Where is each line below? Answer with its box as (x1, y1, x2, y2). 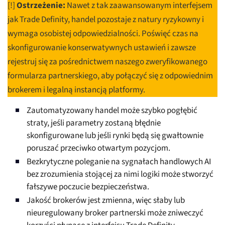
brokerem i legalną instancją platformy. (8, 84, 145, 96)
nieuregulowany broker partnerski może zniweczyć (27, 207, 203, 219)
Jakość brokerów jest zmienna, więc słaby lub (27, 194, 185, 207)
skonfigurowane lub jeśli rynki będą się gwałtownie (27, 130, 203, 142)
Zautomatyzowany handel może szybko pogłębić (27, 104, 197, 117)
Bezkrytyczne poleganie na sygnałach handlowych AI (27, 156, 211, 168)
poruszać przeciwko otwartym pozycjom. (27, 142, 170, 155)
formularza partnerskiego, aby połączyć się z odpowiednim (8, 70, 213, 82)
